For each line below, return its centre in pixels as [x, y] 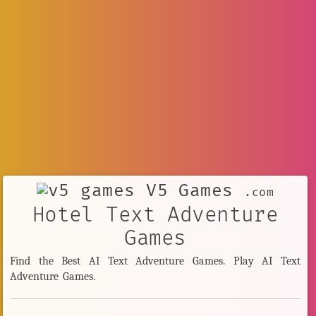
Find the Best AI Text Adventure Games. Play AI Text [155, 261]
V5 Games [190, 190]
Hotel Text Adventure [155, 215]
